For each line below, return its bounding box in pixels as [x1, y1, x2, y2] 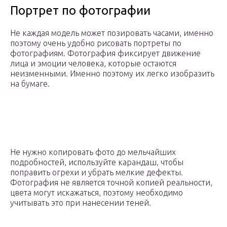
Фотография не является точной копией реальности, [10, 177, 212, 187]
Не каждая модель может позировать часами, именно [10, 28, 213, 37]
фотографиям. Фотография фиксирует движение [10, 48, 201, 58]
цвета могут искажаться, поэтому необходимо [10, 187, 183, 197]
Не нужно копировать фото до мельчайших [10, 147, 176, 157]
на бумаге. [10, 79, 50, 88]
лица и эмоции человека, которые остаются [10, 58, 176, 68]
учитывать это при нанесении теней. [10, 198, 151, 207]
